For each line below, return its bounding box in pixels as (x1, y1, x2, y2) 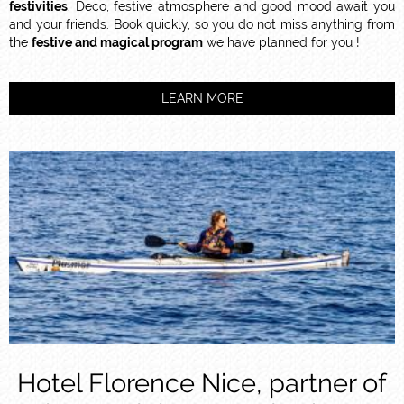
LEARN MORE (161, 90, 243, 106)
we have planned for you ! (203, 34, 360, 50)
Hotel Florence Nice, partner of (17, 367, 387, 399)
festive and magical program (32, 34, 203, 50)
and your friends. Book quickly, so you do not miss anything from (9, 16, 395, 32)
